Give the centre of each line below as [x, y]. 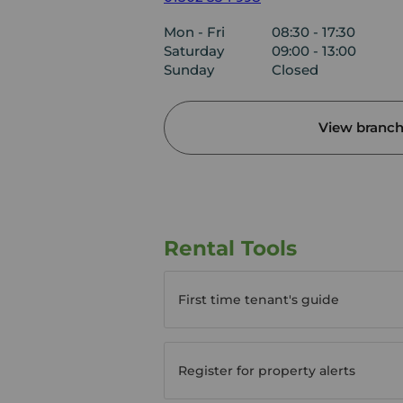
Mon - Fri [194, 31]
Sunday [189, 69]
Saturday [194, 50]
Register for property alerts [267, 370]
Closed [295, 69]
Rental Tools [230, 248]
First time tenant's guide [259, 299]
